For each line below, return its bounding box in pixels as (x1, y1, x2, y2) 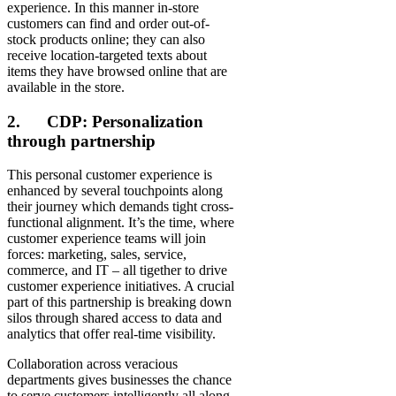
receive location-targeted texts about (7, 47, 207, 63)
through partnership (7, 131, 156, 150)
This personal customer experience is (7, 167, 212, 183)
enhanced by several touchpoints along (7, 183, 223, 199)
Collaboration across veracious (7, 356, 178, 372)
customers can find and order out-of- (7, 15, 209, 31)
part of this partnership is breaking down (7, 294, 232, 310)
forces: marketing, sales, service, (7, 247, 187, 263)
